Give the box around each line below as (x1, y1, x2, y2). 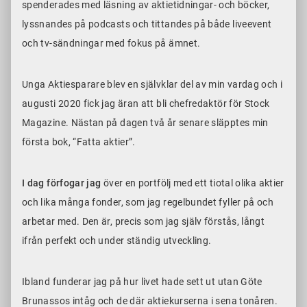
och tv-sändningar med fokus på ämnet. (22, 38, 206, 49)
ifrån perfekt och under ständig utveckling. (22, 235, 217, 247)
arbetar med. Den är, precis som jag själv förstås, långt (22, 216, 265, 228)
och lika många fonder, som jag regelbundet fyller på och (22, 197, 274, 208)
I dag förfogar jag (22, 177, 101, 189)
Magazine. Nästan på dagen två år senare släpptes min (22, 117, 269, 129)
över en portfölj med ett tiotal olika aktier (101, 177, 284, 189)
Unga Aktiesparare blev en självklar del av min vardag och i (22, 79, 283, 90)
